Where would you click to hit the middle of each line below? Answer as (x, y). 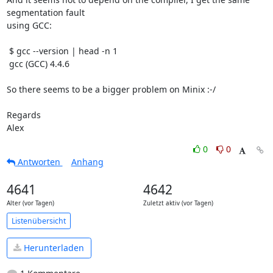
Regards (23, 115)
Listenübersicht (38, 221)
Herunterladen (53, 248)
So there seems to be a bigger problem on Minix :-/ (111, 89)
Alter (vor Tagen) (30, 203)
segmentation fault (45, 12)
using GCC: (29, 25)
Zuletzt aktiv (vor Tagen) (178, 203)
